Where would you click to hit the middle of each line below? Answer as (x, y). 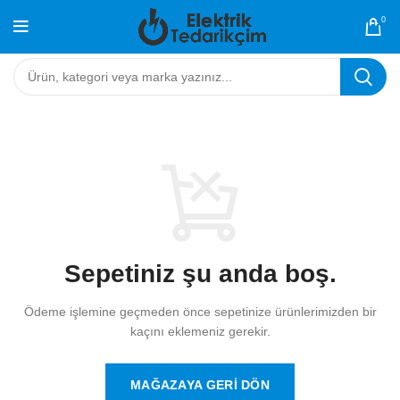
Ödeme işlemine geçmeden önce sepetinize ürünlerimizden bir (200, 312)
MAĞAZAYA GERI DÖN (200, 385)
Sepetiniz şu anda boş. (200, 274)
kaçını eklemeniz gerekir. (200, 332)
